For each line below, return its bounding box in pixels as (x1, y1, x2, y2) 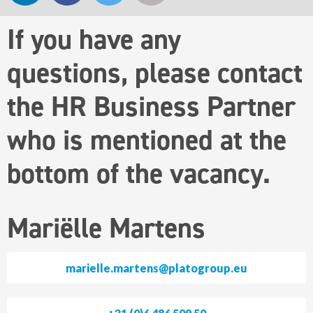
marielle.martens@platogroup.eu (66, 261, 247, 275)
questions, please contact (7, 54, 303, 92)
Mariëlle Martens (7, 210, 205, 247)
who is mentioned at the (7, 122, 286, 159)
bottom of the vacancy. (7, 155, 270, 193)
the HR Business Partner (7, 88, 296, 126)
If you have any (7, 21, 181, 59)
